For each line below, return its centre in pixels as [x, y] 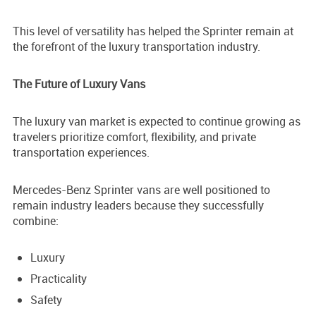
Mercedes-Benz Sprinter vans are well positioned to [141, 190]
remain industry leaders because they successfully [138, 206]
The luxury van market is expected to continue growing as [157, 122]
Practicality [59, 279]
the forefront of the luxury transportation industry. [136, 47]
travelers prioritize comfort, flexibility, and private [134, 137]
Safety [46, 300]
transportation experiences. [81, 153]
